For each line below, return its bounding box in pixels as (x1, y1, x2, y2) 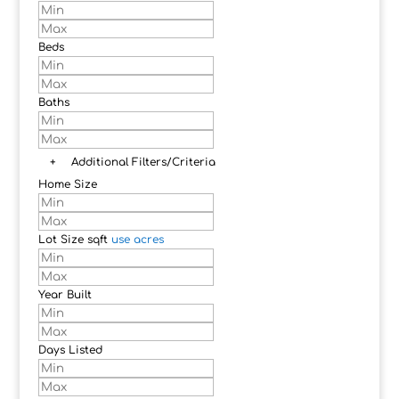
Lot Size (37, 233, 84, 247)
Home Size (37, 178, 97, 191)
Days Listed (37, 344, 102, 357)
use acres (110, 233, 164, 247)
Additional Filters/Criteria (70, 156, 216, 169)
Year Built (37, 289, 92, 302)
